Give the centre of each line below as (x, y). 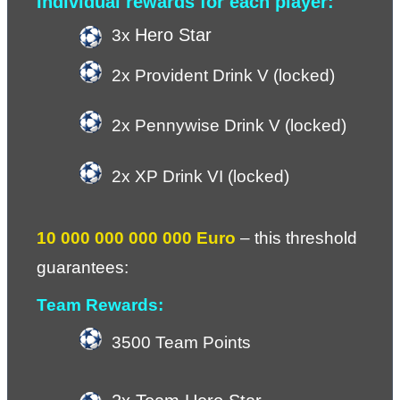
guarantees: (83, 267)
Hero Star (173, 34)
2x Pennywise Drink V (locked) (229, 126)
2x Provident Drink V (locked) (223, 75)
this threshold (306, 237)
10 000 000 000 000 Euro (136, 237)
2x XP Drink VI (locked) (200, 176)
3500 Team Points (181, 342)
